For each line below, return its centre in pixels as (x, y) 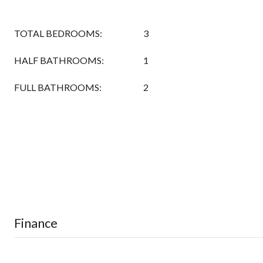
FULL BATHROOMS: (58, 87)
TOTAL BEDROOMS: (58, 33)
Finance (36, 223)
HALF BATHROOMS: (59, 60)
